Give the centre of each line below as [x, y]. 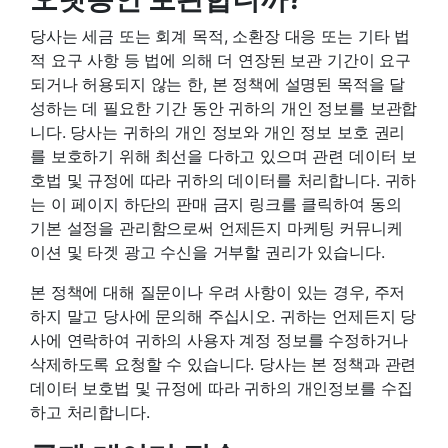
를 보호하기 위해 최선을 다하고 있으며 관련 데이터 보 [224, 155]
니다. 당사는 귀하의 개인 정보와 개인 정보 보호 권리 [218, 131]
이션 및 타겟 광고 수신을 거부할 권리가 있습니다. [207, 251]
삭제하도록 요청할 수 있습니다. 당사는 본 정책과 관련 [223, 363]
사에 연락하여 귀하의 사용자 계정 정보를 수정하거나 [219, 339]
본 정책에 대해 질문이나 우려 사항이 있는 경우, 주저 [218, 291]
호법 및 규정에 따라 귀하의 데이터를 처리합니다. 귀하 [223, 179]
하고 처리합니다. [90, 411]
